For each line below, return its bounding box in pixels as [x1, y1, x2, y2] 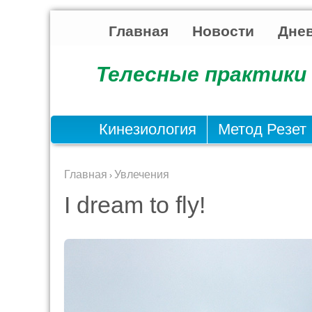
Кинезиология [99, 120, 196, 138]
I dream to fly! [64, 192, 205, 218]
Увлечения [114, 169, 169, 180]
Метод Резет [218, 120, 306, 138]
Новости [192, 23, 254, 39]
